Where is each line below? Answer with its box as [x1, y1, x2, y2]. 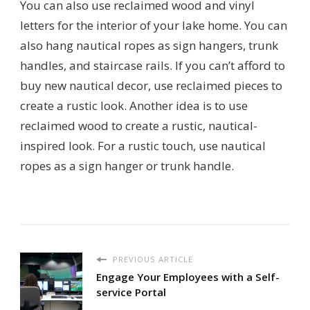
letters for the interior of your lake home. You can [20, 17, 287, 34]
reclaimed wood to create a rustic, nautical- [20, 118, 257, 134]
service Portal [96, 285, 166, 300]
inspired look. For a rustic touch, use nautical [20, 138, 266, 154]
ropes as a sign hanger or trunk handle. [20, 158, 234, 174]
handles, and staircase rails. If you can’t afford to [20, 57, 285, 74]
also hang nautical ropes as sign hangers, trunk [20, 37, 278, 54]
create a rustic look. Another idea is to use [20, 98, 248, 114]
